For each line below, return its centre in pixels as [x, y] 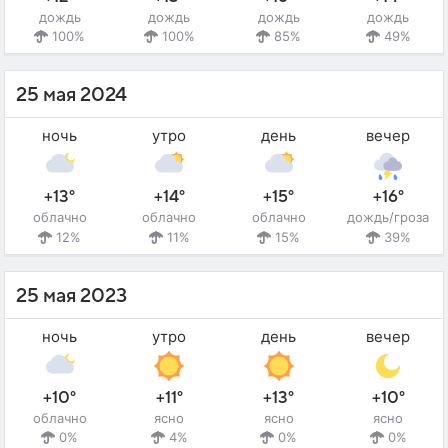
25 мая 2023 [71, 295]
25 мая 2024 [71, 95]
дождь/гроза [388, 217]
